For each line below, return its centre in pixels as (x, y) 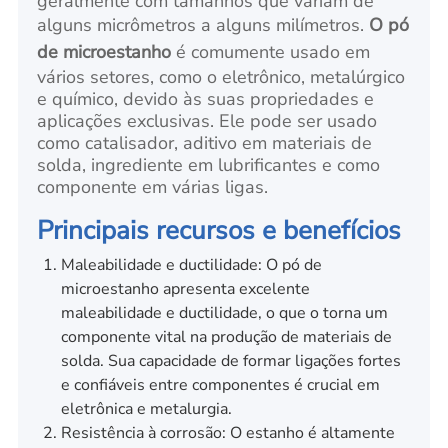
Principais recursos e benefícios (219, 230)
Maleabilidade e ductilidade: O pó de (191, 264)
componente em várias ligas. (153, 186)
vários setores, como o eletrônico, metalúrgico (221, 76)
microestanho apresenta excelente (185, 288)
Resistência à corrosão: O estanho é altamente (227, 432)
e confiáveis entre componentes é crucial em (220, 384)
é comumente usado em (271, 51)
